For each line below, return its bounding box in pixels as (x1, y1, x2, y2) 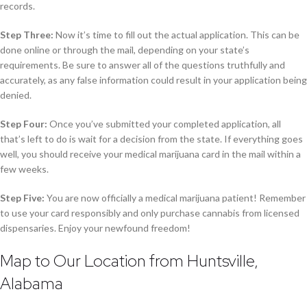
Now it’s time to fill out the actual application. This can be (53, 29, 299, 41)
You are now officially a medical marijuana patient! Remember (45, 192, 306, 204)
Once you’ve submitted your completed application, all (47, 118, 281, 130)
